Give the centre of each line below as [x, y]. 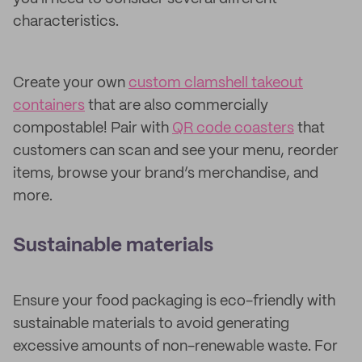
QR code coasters [233, 128]
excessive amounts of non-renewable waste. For [175, 347]
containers [49, 106]
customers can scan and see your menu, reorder [176, 151]
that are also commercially [177, 106]
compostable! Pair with [93, 128]
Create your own [71, 83]
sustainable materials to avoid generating [151, 324]
